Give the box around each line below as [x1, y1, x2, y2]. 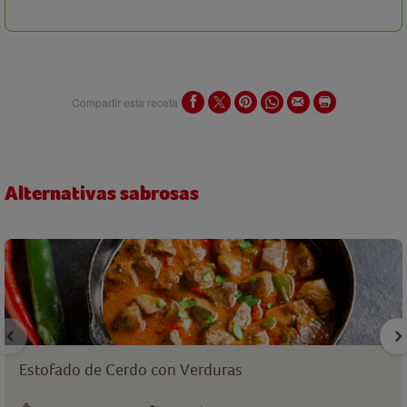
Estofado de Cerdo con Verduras [19, 360, 243, 380]
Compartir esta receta [71, 94, 178, 110]
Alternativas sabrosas [5, 182, 199, 206]
